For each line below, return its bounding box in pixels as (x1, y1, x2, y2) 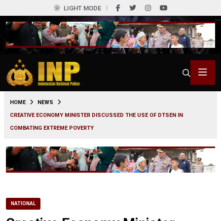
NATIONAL (11, 200, 36, 206)
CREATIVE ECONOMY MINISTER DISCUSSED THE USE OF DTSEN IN (10, 111, 183, 118)
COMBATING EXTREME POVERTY (10, 124, 94, 131)
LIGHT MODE (63, 4, 101, 12)
